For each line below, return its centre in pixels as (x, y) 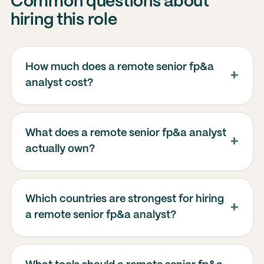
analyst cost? (59, 83)
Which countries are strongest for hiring (124, 199)
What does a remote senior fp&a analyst (126, 133)
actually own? (60, 149)
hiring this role (64, 20)
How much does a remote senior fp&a (119, 67)
